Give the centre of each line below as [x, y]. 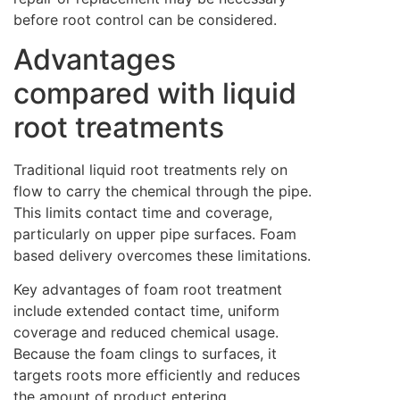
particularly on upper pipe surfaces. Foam [155, 234]
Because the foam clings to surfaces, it [145, 354]
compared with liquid [155, 94]
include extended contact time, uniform [146, 311]
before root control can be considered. [145, 19]
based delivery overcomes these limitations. [162, 256]
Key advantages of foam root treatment [148, 290]
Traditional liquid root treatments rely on [150, 170]
